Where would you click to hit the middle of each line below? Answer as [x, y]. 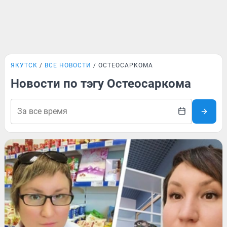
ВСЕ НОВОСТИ [68, 65]
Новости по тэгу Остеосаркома [101, 84]
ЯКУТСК [24, 65]
